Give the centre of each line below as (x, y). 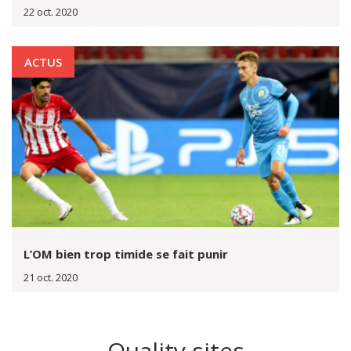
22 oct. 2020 (51, 12)
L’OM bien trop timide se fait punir (126, 254)
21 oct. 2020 (51, 277)
